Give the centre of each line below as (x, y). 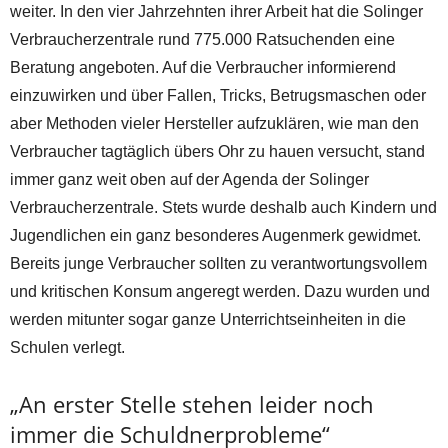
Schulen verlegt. (67, 348)
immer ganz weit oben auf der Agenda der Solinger (189, 180)
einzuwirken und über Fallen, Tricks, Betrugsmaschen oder (218, 96)
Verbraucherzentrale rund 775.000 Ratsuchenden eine (202, 40)
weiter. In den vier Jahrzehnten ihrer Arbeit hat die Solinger (216, 12)
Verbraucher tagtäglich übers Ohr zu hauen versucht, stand (217, 152)
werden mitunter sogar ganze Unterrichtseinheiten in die (208, 320)
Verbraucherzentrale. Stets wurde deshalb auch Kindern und (223, 208)
